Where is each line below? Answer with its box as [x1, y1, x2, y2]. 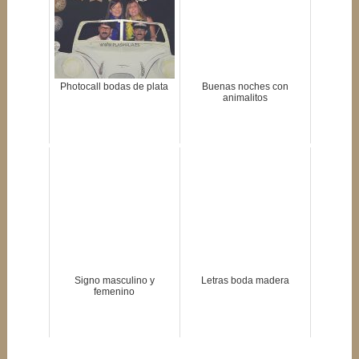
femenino [94, 286, 135, 298]
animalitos [222, 92, 268, 104]
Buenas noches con [201, 81, 288, 93]
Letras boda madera [200, 275, 289, 287]
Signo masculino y [74, 275, 155, 287]
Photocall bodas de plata [60, 81, 169, 93]
